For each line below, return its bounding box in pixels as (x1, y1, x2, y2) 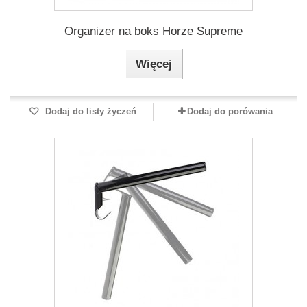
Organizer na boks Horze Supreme (64, 25, 243, 38)
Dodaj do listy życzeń (42, 106, 136, 116)
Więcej (135, 58, 172, 71)
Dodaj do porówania (186, 106, 273, 116)
